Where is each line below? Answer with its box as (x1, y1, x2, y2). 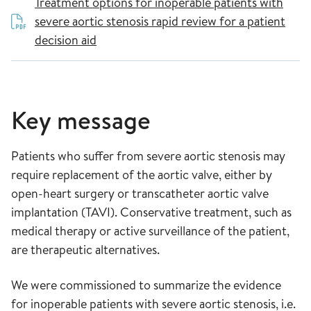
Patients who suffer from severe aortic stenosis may (11, 147, 285, 165)
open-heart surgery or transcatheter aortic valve (11, 185, 269, 203)
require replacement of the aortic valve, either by (11, 166, 272, 184)
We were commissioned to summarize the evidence (11, 276, 281, 294)
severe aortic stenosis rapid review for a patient (35, 12, 285, 31)
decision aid (35, 31, 96, 49)
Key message (11, 103, 151, 138)
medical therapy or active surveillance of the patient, (11, 222, 289, 240)
